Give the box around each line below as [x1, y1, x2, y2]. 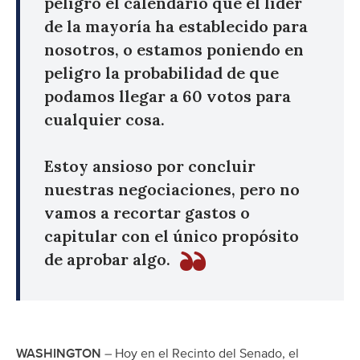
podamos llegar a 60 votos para [44, 85, 291, 106]
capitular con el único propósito [44, 225, 299, 246]
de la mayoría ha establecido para [44, 15, 308, 36]
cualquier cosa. [44, 108, 165, 129]
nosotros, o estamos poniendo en [44, 39, 304, 59]
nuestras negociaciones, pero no [44, 178, 300, 199]
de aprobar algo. [44, 248, 174, 269]
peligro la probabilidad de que [44, 62, 279, 83]
